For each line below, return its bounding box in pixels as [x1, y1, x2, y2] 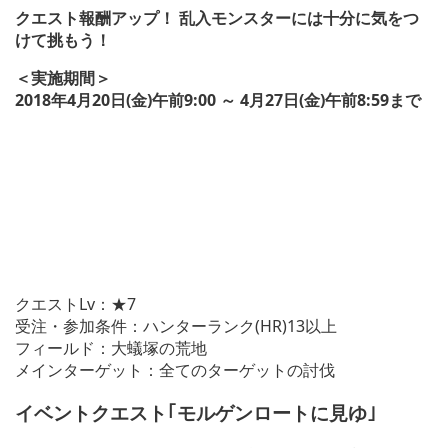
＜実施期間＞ [15, 67, 111, 90]
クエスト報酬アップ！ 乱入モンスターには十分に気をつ [15, 7, 419, 30]
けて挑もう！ [15, 29, 111, 52]
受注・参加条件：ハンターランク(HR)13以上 [15, 315, 337, 338]
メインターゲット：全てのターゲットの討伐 [15, 359, 335, 382]
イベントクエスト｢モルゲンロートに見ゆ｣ [15, 399, 377, 425]
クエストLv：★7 [15, 293, 136, 316]
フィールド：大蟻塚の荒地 [15, 337, 207, 360]
